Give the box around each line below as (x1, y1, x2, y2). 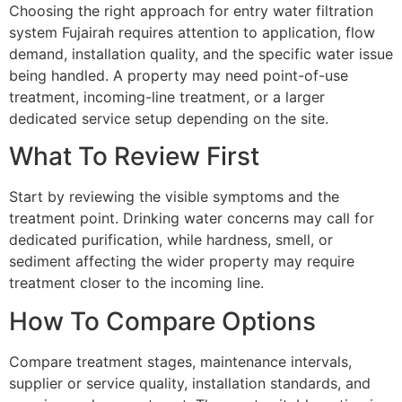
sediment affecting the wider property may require (9, 252, 354, 271)
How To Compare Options (9, 305, 316, 336)
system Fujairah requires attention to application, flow (9, 22, 375, 41)
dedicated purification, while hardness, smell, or (9, 231, 333, 249)
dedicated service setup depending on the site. (9, 109, 328, 127)
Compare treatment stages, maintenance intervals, (9, 352, 352, 371)
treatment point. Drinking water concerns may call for (9, 209, 374, 228)
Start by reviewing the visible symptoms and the (9, 188, 339, 206)
